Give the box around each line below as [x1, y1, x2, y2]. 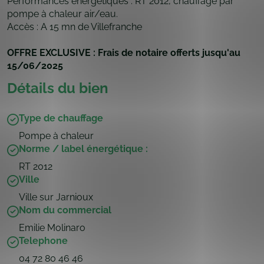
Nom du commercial [19, 204, 111, 216]
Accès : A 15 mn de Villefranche [7, 21, 142, 32]
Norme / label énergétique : [19, 143, 148, 154]
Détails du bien [7, 79, 108, 97]
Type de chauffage [19, 112, 103, 124]
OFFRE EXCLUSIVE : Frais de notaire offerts [7, 47, 202, 58]
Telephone [19, 235, 68, 246]
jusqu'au [202, 47, 240, 58]
